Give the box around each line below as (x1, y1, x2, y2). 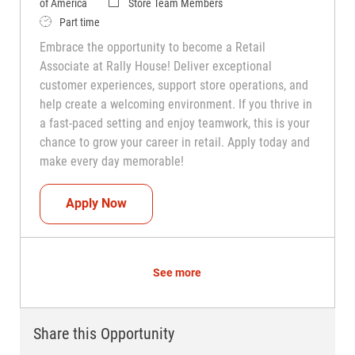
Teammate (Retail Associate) (125, 195, 292, 211)
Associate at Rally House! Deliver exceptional (39, 58, 272, 74)
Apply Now (65, 196, 127, 212)
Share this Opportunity (32, 323, 174, 343)
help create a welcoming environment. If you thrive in (39, 96, 312, 112)
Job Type (38, 14, 79, 28)
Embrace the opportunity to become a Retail (39, 39, 265, 55)
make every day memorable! (39, 153, 184, 169)
